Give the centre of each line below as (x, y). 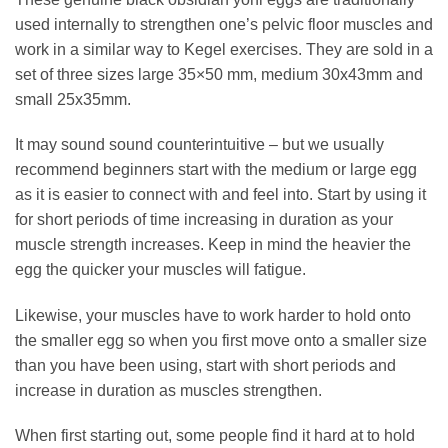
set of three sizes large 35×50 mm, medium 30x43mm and (219, 74)
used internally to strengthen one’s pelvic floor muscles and (224, 24)
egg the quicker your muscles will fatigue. (160, 270)
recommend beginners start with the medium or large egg (216, 170)
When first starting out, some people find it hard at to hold (215, 436)
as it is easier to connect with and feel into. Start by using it (220, 195)
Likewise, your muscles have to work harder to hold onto (213, 315)
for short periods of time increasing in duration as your (204, 220)
